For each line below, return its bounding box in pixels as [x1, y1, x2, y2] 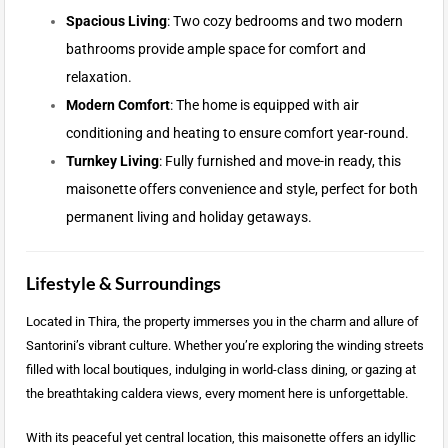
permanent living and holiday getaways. [65, 209, 312, 226]
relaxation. [65, 69, 132, 86]
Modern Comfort [65, 97, 170, 114]
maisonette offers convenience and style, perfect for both [65, 181, 418, 198]
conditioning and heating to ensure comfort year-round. [65, 125, 409, 142]
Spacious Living [65, 13, 167, 30]
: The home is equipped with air [169, 97, 359, 114]
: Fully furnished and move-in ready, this [158, 153, 401, 170]
